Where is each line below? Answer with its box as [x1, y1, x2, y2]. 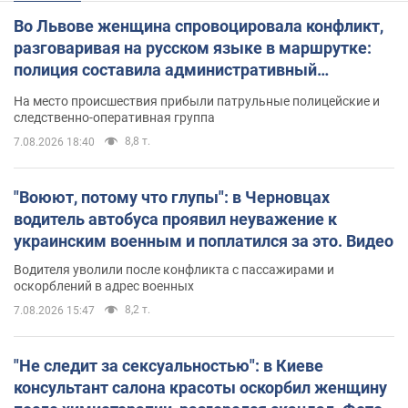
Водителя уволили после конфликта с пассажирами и [14, 261, 334, 277]
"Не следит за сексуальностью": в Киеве [14, 355, 323, 375]
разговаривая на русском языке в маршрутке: [14, 37, 372, 57]
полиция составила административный [14, 59, 317, 79]
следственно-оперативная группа [14, 109, 215, 125]
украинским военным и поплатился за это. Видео [14, 230, 393, 250]
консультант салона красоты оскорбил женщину [14, 377, 387, 397]
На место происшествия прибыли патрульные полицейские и [14, 93, 380, 108]
